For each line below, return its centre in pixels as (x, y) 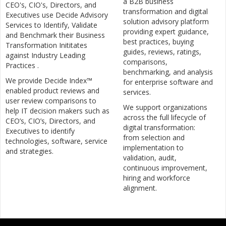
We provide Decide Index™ (49, 81)
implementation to (153, 148)
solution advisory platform (166, 22)
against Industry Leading (45, 55)
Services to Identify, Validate (51, 25)
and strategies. (30, 151)
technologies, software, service (56, 141)
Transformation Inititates (46, 45)
